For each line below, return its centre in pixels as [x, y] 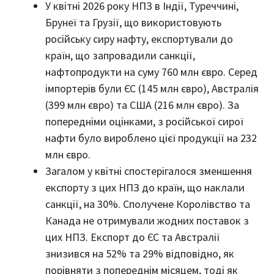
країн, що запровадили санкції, [120, 56]
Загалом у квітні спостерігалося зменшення [149, 171]
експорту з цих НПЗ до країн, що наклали [145, 188]
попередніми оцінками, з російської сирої [144, 122]
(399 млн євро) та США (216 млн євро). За [142, 105]
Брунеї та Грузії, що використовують [133, 23]
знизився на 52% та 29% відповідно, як [140, 254]
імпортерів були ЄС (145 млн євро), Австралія [152, 89]
